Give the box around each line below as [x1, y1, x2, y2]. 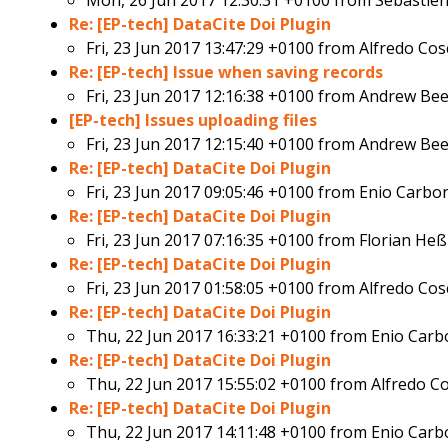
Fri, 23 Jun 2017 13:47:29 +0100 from [86, 37, 360, 60]
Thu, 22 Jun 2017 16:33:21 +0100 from [86, 325, 372, 348]
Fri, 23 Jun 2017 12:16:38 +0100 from [86, 85, 360, 108]
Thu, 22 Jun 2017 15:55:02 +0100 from [86, 373, 372, 396]
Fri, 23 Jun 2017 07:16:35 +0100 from [86, 229, 360, 252]
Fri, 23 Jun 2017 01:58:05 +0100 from [86, 277, 360, 300]
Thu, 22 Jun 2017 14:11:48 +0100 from [86, 421, 372, 444]
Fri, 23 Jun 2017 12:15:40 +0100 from [86, 133, 360, 156]
